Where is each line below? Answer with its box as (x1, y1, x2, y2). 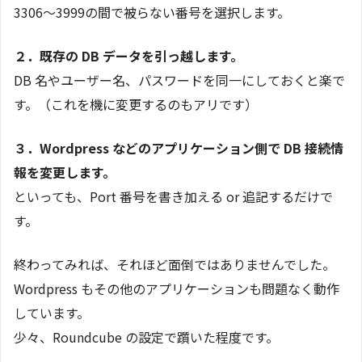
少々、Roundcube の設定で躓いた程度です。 (14, 327, 279, 347)
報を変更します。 (14, 162, 116, 183)
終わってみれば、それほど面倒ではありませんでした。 (14, 255, 335, 275)
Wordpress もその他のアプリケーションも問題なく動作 (14, 279, 339, 299)
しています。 (14, 303, 90, 323)
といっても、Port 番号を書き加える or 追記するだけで (14, 187, 333, 207)
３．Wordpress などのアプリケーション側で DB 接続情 (14, 138, 343, 158)
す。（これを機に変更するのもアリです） (14, 95, 258, 115)
